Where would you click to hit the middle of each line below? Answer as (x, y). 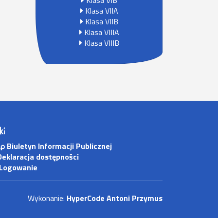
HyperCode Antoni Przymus (115, 198)
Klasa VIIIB (100, 43)
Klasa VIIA (100, 11)
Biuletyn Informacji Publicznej (58, 146)
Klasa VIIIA (100, 32)
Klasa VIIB (100, 21)
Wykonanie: (47, 198)
